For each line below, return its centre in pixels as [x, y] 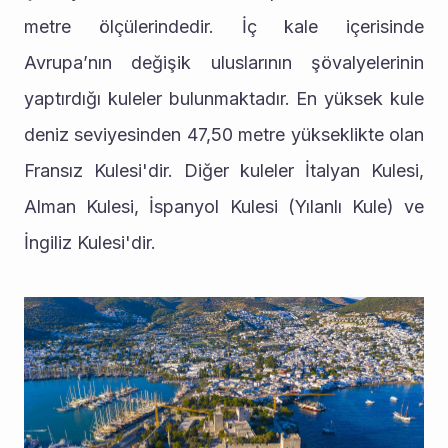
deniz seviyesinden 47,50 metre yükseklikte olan [224, 134]
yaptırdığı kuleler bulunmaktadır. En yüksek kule [224, 98]
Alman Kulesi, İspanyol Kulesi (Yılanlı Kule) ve [224, 206]
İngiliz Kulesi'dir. [90, 242]
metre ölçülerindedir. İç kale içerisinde [224, 26]
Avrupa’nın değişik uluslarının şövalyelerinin [224, 62]
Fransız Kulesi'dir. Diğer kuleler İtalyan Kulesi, [224, 170]
